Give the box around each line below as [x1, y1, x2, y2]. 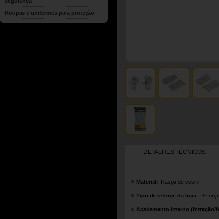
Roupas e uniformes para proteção [5, 10, 94, 16]
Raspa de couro [161, 179, 199, 185]
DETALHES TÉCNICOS [143, 149, 206, 155]
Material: [136, 179, 158, 185]
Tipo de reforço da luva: [136, 193, 198, 198]
